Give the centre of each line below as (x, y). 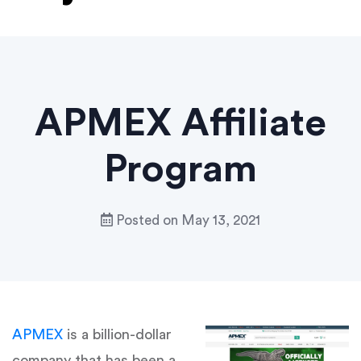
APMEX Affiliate (180, 123)
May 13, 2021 (221, 220)
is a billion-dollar (117, 334)
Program (180, 169)
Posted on (147, 220)
